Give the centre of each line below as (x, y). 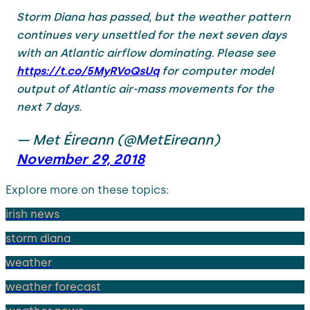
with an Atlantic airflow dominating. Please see (146, 53)
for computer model (217, 71)
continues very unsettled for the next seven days (152, 35)
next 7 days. (49, 107)
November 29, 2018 (81, 159)
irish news (33, 214)
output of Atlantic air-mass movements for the (145, 89)
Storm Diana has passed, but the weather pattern (154, 17)
